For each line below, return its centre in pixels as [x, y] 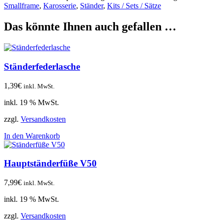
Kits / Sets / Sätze [134, 6]
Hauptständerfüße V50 [50, 164]
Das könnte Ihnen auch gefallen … [90, 27]
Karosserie [60, 6]
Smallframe [22, 6]
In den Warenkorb [32, 136]
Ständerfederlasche [42, 66]
